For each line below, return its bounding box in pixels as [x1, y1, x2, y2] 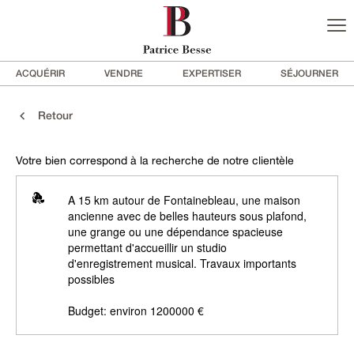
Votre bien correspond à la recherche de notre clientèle [16, 154, 294, 168]
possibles [68, 271, 115, 288]
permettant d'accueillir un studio [68, 239, 227, 256]
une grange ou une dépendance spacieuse [68, 224, 283, 240]
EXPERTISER [183, 67, 241, 79]
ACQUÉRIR [16, 67, 65, 79]
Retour [28, 108, 73, 122]
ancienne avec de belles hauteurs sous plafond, [68, 208, 307, 224]
